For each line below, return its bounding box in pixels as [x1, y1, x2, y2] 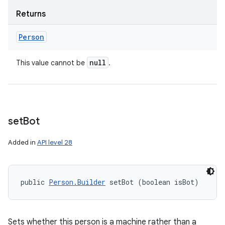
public [21, 177, 49, 187]
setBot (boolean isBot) [105, 177, 199, 187]
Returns [16, 9, 46, 19]
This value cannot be [16, 58, 87, 67]
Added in [8, 138, 37, 147]
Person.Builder [49, 177, 105, 187]
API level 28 [37, 138, 72, 147]
